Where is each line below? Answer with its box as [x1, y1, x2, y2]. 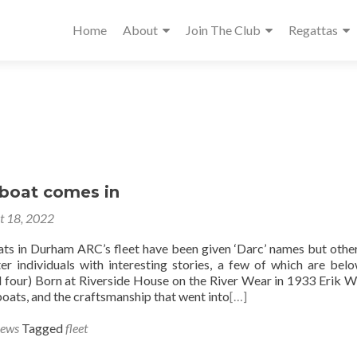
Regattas [288, 22, 338, 37]
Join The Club [186, 22, 261, 37]
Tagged [22, 320, 65, 335]
